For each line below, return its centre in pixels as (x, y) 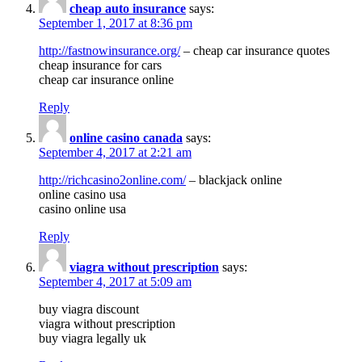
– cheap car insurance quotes (255, 50)
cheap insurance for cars (100, 65)
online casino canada (126, 137)
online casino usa (82, 194)
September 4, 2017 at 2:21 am (115, 152)
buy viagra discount (89, 309)
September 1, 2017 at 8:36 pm (116, 23)
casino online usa (82, 208)
